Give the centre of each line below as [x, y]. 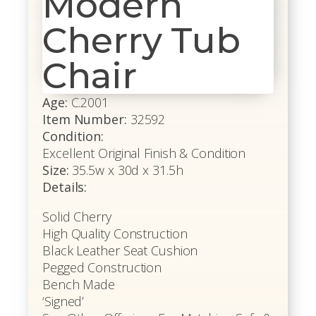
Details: [65, 187]
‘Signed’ [63, 302]
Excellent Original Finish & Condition [144, 153]
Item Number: [85, 120]
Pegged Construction [102, 268]
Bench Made [79, 285]
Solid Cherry [77, 217]
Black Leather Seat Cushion [120, 251]
